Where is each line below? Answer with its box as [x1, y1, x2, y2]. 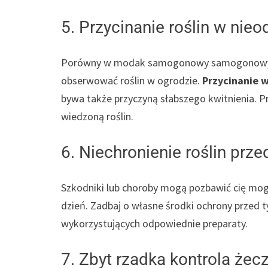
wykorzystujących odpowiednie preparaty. [61, 217, 248, 231]
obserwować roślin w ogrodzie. [61, 74, 202, 88]
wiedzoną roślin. [61, 109, 133, 124]
